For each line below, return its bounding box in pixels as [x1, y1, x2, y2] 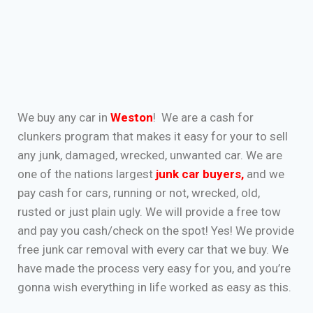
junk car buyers [156, 167, 241, 181]
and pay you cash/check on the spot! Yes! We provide [17, 224, 294, 238]
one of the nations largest [17, 167, 156, 181]
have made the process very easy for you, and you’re [17, 261, 291, 275]
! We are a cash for [153, 110, 254, 124]
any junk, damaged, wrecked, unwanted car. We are [17, 148, 282, 162]
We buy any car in [17, 110, 110, 124]
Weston [110, 110, 153, 124]
